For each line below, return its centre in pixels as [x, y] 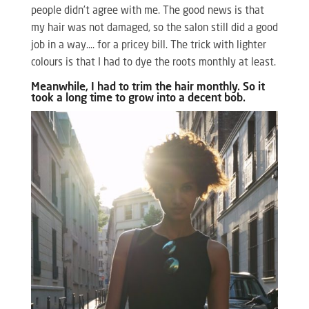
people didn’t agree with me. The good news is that [147, 11]
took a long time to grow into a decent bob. [138, 98]
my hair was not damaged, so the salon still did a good [154, 28]
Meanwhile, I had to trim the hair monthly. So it [148, 87]
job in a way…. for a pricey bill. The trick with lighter [148, 46]
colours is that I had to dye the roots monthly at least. [153, 63]
